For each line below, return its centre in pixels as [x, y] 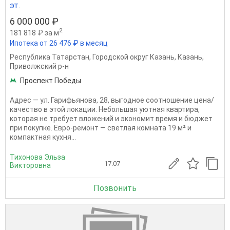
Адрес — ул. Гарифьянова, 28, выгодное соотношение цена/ [112, 100]
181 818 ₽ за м [34, 33]
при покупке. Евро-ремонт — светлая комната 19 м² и [101, 128]
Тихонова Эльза [37, 157]
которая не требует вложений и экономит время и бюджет [111, 119]
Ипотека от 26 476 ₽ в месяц [59, 43]
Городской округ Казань [133, 57]
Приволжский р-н [39, 66]
